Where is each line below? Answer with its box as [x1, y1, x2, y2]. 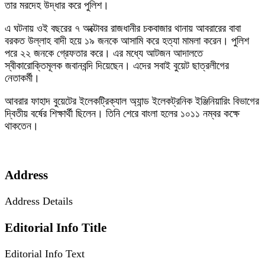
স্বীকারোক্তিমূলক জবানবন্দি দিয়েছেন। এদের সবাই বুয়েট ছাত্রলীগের [5, 60, 229, 72]
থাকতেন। [5, 120, 38, 132]
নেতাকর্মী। [5, 72, 40, 85]
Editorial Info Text [5, 247, 85, 260]
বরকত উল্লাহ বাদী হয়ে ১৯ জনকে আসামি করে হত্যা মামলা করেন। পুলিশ [5, 35, 249, 47]
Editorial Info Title [5, 220, 106, 235]
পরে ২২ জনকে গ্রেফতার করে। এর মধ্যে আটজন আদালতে [5, 47, 203, 60]
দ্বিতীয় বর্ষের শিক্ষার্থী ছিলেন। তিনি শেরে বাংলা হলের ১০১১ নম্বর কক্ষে [5, 108, 240, 120]
